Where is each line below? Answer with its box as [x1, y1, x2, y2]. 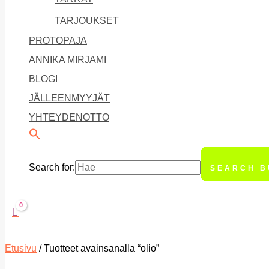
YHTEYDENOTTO [29, 112, 109, 122]
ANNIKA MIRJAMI [29, 55, 106, 65]
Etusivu [5, 243, 37, 253]
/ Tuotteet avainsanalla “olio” [37, 243, 159, 253]
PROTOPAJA [29, 35, 87, 46]
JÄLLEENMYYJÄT [29, 93, 110, 103]
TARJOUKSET [55, 16, 119, 26]
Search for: [29, 162, 75, 172]
